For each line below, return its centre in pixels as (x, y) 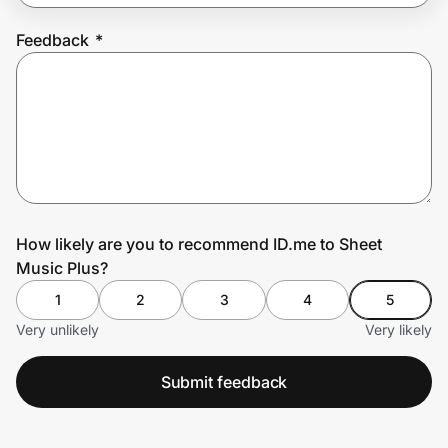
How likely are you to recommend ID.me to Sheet (199, 243)
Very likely (398, 329)
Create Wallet (76, 136)
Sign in (184, 136)
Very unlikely (57, 329)
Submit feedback (224, 381)
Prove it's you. (91, 80)
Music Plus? (62, 267)
